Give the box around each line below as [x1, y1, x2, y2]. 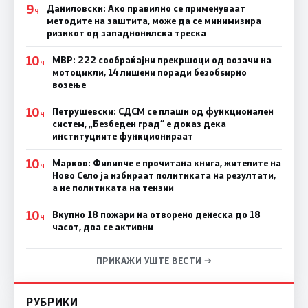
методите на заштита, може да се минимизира [46, 14, 261, 27]
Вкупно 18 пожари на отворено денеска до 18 [52, 208, 261, 221]
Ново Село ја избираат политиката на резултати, [52, 169, 276, 182]
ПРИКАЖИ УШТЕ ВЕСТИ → [96, 255, 212, 267]
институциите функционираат [52, 130, 193, 143]
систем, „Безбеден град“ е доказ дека [52, 118, 226, 131]
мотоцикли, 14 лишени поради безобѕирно [52, 66, 247, 79]
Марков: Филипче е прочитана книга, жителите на [52, 157, 281, 170]
